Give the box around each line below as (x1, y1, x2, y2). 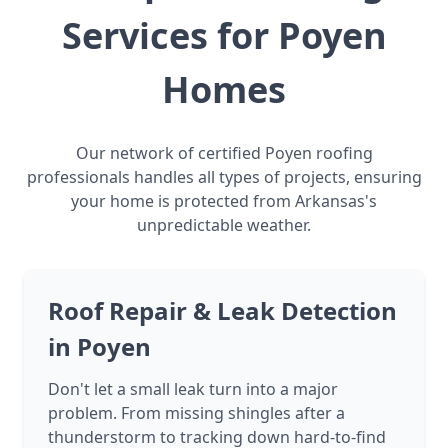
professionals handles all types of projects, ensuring (26, 166, 422, 189)
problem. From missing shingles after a (48, 402, 345, 425)
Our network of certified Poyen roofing (75, 142, 373, 165)
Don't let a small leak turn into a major (48, 378, 338, 401)
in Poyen (48, 330, 151, 364)
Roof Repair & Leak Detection (48, 294, 397, 328)
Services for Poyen (61, 11, 387, 61)
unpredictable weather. (137, 214, 311, 237)
